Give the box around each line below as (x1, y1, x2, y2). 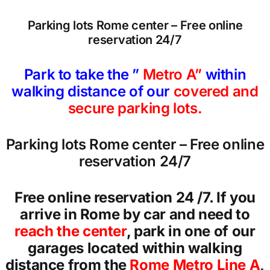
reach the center (14, 222, 127, 240)
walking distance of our (11, 83, 174, 101)
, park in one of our (126, 222, 256, 240)
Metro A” (142, 66, 206, 84)
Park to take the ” (24, 66, 143, 84)
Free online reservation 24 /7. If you (14, 189, 256, 207)
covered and (173, 83, 259, 101)
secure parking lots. (67, 99, 202, 118)
